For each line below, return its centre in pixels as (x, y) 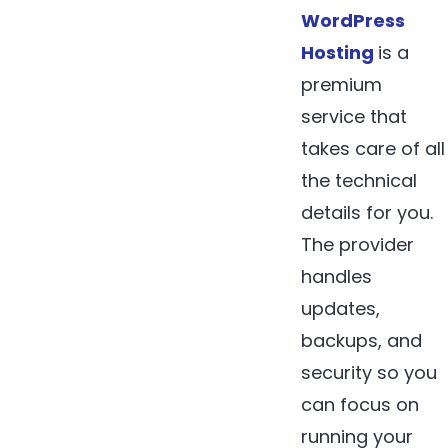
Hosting (338, 52)
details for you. (367, 212)
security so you (369, 372)
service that (354, 116)
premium (342, 84)
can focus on (360, 404)
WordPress (353, 20)
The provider (358, 244)
